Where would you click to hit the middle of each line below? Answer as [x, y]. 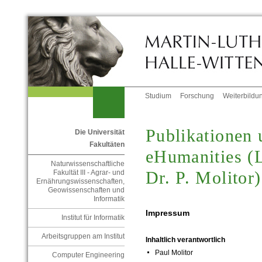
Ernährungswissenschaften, [80, 182]
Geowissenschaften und [86, 190]
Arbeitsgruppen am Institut [83, 237]
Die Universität [99, 132]
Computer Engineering [88, 255]
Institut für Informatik [93, 218]
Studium [158, 96]
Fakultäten [107, 145]
